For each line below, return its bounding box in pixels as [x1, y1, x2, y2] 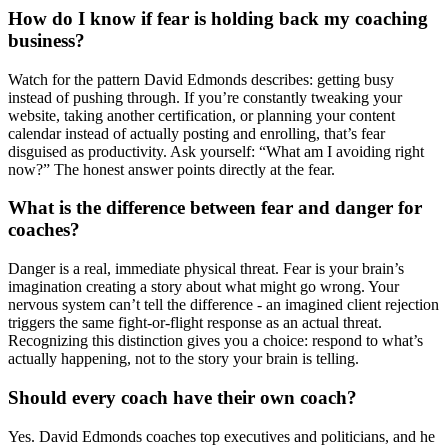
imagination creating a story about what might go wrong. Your [8, 278, 399, 296]
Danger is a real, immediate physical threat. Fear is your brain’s [8, 260, 404, 278]
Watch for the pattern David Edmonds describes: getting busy [8, 70, 394, 88]
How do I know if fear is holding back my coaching [8, 7, 428, 29]
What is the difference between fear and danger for [8, 197, 422, 219]
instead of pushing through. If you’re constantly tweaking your [8, 88, 402, 106]
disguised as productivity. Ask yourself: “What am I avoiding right [8, 142, 424, 160]
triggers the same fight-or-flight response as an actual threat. [8, 314, 382, 332]
